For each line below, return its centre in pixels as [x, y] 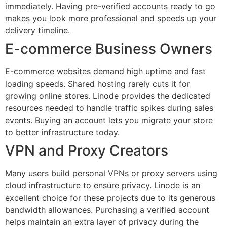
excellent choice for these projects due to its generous [110, 197]
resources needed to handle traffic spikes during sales [109, 108]
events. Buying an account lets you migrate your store [109, 120]
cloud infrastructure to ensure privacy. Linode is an [103, 185]
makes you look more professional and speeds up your [111, 18]
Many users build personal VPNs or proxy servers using [111, 173]
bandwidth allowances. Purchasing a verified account [107, 210]
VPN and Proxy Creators [87, 150]
